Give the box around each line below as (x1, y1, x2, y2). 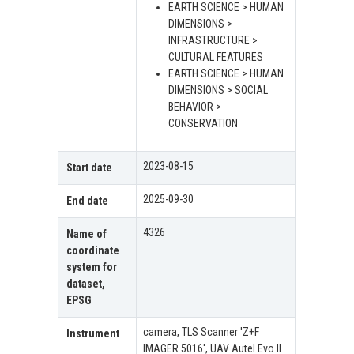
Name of (66, 228, 107, 241)
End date (66, 194, 109, 208)
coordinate (66, 244, 120, 258)
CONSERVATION (168, 117, 239, 130)
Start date (66, 161, 113, 175)
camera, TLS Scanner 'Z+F (143, 326, 260, 339)
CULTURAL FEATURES (168, 51, 264, 64)
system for (66, 261, 118, 274)
